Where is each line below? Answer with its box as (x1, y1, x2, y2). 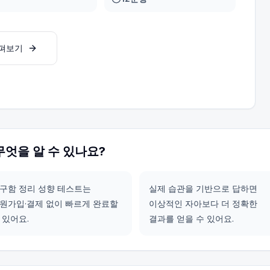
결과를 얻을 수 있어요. (149, 213, 234, 224)
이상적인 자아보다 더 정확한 (149, 198, 257, 209)
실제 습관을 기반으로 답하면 (149, 183, 257, 193)
